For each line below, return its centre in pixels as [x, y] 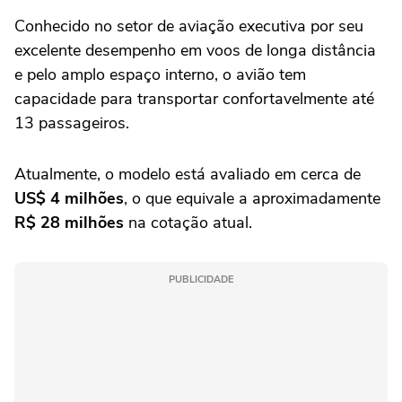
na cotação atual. [188, 223]
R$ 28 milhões [69, 223]
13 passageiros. [72, 123]
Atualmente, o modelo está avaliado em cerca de [188, 174]
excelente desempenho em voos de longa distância [195, 50]
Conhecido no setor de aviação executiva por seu [189, 26]
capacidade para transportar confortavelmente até [194, 99]
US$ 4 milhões [69, 198]
